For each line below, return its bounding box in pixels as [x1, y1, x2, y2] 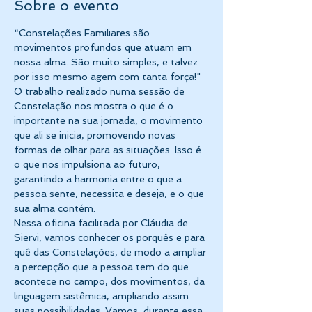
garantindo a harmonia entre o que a [14, 173, 185, 185]
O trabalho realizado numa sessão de [14, 86, 187, 97]
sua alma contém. [14, 203, 95, 214]
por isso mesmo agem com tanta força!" [14, 71, 201, 82]
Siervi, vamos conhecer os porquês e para [14, 232, 208, 243]
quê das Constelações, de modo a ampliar [14, 247, 209, 258]
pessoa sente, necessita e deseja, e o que [14, 188, 207, 199]
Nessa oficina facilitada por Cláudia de [14, 217, 191, 228]
